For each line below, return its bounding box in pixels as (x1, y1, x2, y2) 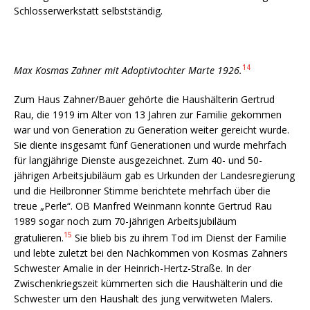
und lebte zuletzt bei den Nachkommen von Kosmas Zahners (14, 246, 288, 259)
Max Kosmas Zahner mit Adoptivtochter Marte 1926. (14, 63, 242, 77)
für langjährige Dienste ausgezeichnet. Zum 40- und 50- (14, 153, 262, 167)
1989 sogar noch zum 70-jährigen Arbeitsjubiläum (14, 214, 237, 228)
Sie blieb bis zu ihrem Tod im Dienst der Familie (72, 230, 286, 244)
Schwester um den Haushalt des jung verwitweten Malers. (14, 291, 273, 305)
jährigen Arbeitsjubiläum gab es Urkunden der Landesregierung (14, 168, 295, 182)
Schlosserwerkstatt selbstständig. (14, 4, 163, 18)
